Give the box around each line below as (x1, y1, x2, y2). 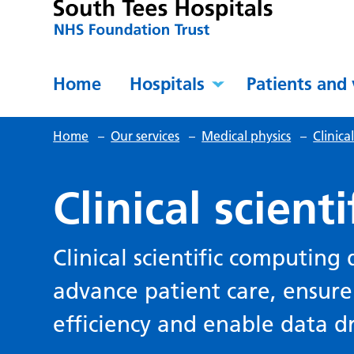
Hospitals (130, 73, 205, 96)
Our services (111, 128, 180, 145)
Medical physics (201, 128, 292, 145)
